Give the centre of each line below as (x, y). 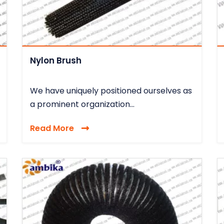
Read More (52, 128)
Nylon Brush (56, 60)
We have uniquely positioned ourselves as (111, 90)
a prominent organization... (82, 104)
